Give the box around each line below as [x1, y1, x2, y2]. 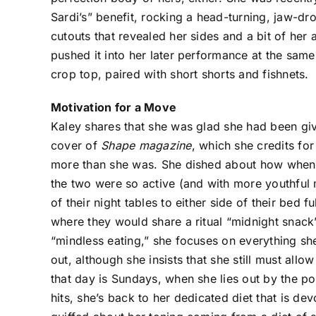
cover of [51, 138, 102, 153]
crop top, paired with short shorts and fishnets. [51, 67, 309, 82]
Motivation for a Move [51, 100, 177, 115]
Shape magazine [101, 138, 192, 153]
